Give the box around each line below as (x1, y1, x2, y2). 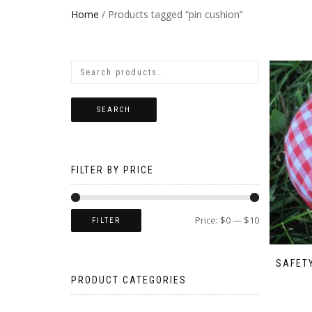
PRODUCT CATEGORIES (71, 274, 187, 286)
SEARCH (97, 105, 131, 114)
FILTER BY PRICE (71, 164, 154, 175)
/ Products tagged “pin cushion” (99, 8, 243, 21)
